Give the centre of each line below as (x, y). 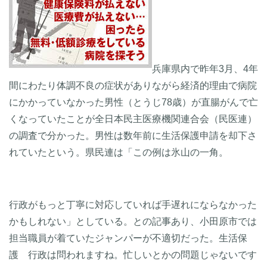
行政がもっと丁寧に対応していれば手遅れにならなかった (133, 204)
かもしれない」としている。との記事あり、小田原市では (133, 221)
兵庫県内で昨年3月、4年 (205, 69)
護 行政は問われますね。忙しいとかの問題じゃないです (133, 254)
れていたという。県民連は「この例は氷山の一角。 (119, 152)
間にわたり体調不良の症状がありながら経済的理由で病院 (133, 85)
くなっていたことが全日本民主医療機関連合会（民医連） (133, 119)
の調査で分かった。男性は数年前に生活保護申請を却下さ (133, 135)
